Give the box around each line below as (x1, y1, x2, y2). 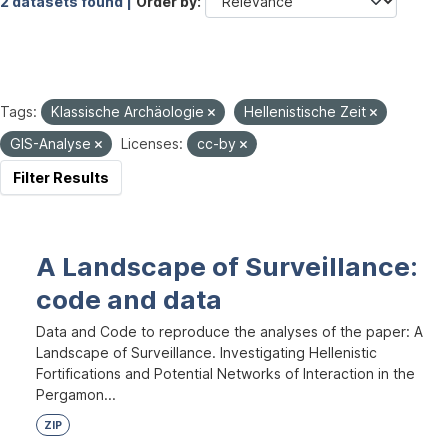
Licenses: (121, 135, 183, 152)
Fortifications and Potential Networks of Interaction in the (36, 365, 415, 382)
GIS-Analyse (10, 135, 95, 152)
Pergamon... (36, 386, 116, 403)
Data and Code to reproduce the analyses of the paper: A (36, 323, 423, 340)
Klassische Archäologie (51, 103, 208, 120)
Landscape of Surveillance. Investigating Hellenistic (36, 344, 377, 361)
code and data (36, 284, 222, 315)
